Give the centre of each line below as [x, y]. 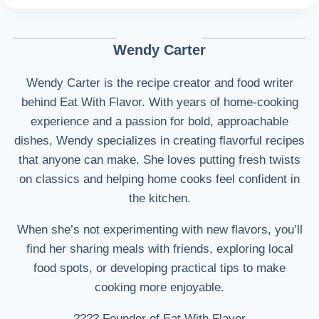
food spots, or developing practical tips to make [159, 268]
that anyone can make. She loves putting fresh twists [159, 160]
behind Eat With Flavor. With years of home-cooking [159, 103]
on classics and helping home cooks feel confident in [159, 179]
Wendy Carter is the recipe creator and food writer [159, 83]
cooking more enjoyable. [159, 288]
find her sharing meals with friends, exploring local [159, 249]
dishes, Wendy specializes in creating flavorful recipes [159, 141]
